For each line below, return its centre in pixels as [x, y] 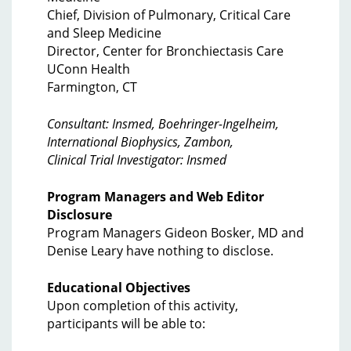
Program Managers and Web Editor [156, 197]
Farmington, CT [92, 87]
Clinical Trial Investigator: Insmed [137, 160]
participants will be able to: [126, 324]
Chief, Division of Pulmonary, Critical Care [169, 15]
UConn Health [89, 69]
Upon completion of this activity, [143, 306]
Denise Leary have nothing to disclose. [160, 251]
